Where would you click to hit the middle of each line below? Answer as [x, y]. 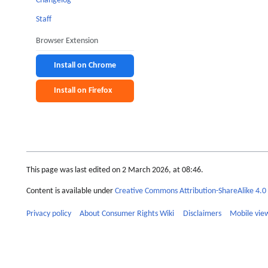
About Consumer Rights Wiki [127, 214]
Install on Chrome [85, 65]
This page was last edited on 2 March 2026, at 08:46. [115, 170]
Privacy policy [49, 214]
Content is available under [71, 191]
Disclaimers [202, 214]
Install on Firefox [83, 90]
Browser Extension [67, 41]
